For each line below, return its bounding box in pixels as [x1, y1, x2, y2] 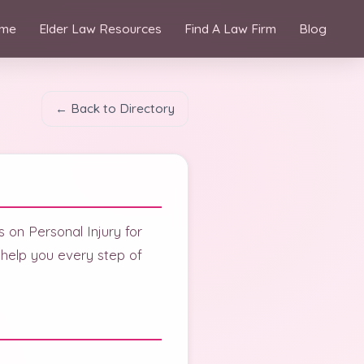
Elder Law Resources [39, 20, 162, 37]
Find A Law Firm [184, 20, 276, 37]
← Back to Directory [55, 101, 175, 116]
